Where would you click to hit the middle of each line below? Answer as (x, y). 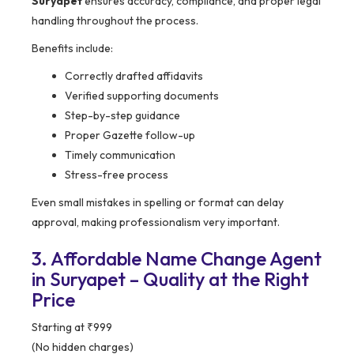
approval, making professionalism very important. (156, 222)
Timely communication (120, 155)
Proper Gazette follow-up (130, 136)
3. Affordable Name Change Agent (177, 259)
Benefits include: (72, 49)
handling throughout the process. (115, 21)
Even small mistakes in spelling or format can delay (158, 203)
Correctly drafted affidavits (134, 76)
